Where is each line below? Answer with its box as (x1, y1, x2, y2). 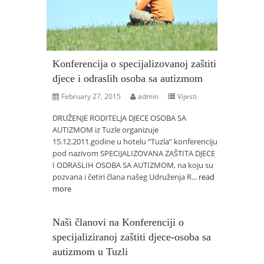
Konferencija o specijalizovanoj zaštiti (52, 58, 216, 70)
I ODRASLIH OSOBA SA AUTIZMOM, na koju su (52, 160, 213, 170)
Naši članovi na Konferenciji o (52, 216, 184, 228)
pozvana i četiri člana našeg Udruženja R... (52, 171, 199, 182)
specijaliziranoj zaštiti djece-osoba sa (52, 231, 211, 243)
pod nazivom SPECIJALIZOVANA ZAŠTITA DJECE (52, 148, 215, 159)
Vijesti (177, 91, 197, 101)
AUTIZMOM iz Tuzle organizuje (52, 124, 159, 135)
